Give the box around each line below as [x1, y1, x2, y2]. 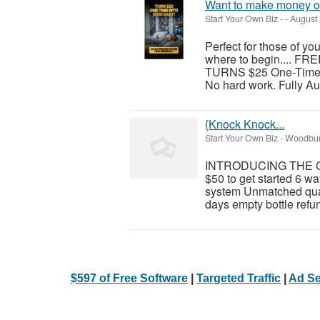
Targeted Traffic [196, 271, 281, 284]
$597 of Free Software [71, 271, 188, 284]
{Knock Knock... [205, 115, 284, 132]
